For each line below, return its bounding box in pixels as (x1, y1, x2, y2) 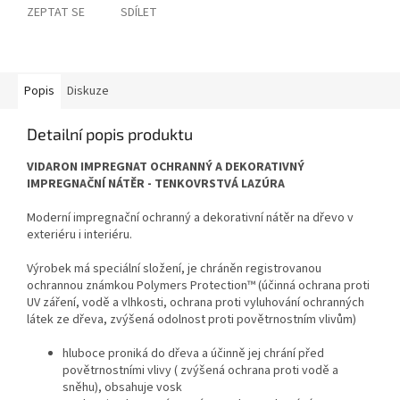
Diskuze (67, 82, 109, 101)
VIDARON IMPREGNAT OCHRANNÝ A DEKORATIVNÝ (27, 158, 304, 177)
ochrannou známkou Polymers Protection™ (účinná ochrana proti (27, 277, 370, 296)
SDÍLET (121, 4, 157, 22)
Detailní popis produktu (27, 124, 193, 145)
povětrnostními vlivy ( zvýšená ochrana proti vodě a (62, 362, 338, 380)
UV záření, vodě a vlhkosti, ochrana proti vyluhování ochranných (27, 294, 364, 312)
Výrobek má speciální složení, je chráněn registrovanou (27, 260, 321, 279)
